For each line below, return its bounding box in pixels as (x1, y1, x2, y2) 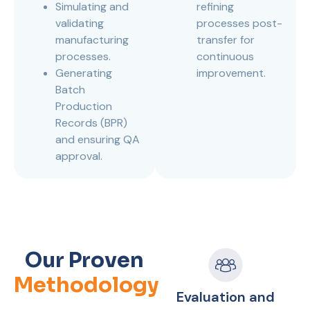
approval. (55, 149, 102, 163)
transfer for (197, 33, 255, 47)
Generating (55, 66, 112, 80)
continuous (197, 49, 254, 64)
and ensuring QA (55, 132, 140, 147)
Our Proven (25, 247, 144, 273)
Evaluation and (176, 288, 275, 306)
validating (55, 16, 104, 30)
